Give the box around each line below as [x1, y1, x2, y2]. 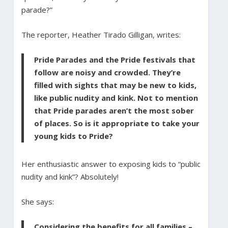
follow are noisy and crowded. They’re [34, 67, 181, 77]
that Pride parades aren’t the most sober [34, 105, 194, 116]
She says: [21, 196, 54, 207]
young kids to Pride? [34, 130, 113, 141]
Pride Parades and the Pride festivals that [34, 54, 195, 65]
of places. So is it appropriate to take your [34, 118, 199, 128]
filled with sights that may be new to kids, [34, 79, 196, 90]
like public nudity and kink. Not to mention [34, 92, 198, 103]
